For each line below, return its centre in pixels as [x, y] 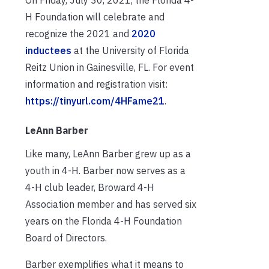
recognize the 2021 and [78, 33]
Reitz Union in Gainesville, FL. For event [110, 67]
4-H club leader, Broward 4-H [90, 187]
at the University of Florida [130, 50]
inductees [48, 50]
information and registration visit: [96, 84]
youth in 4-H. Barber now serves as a [105, 170]
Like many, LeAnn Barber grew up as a [108, 153]
